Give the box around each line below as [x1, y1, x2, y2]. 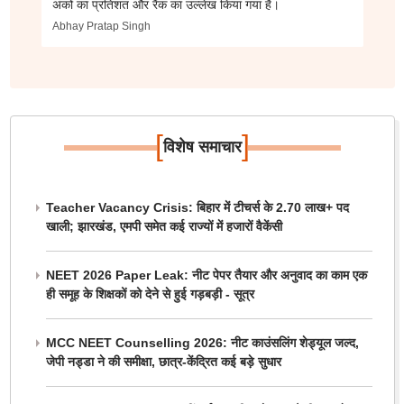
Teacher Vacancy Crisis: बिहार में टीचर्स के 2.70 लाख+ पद [45, 200, 349, 215]
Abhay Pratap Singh [51, 20, 151, 32]
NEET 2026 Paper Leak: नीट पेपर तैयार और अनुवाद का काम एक [45, 268, 367, 282]
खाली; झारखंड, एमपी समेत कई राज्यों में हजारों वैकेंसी [45, 219, 282, 234]
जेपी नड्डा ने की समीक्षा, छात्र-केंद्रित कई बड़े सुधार [45, 354, 281, 369]
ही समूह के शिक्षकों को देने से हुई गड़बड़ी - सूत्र [45, 287, 254, 301]
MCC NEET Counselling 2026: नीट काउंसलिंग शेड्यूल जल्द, [45, 335, 359, 350]
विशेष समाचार [162, 138, 242, 156]
